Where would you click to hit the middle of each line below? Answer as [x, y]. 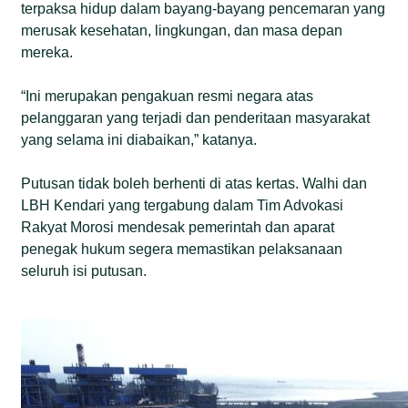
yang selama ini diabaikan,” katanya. [139, 139]
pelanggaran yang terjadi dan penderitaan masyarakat [196, 117]
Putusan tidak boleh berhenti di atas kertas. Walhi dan [194, 183]
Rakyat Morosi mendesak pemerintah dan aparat [178, 227]
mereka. [47, 52]
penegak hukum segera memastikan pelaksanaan [182, 249]
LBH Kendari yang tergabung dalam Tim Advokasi [183, 205]
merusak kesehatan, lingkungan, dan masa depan [182, 30]
